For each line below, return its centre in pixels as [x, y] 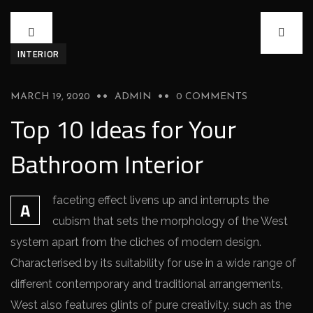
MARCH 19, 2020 [50, 97]
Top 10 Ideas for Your [123, 129]
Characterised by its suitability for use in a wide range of [153, 263]
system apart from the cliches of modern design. [136, 242]
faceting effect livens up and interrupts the [161, 200]
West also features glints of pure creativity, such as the [151, 305]
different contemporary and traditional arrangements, [147, 284]
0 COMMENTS [212, 97]
